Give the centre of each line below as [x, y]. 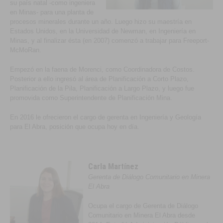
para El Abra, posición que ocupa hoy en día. [75, 127]
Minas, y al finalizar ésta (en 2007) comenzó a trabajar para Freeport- [110, 41]
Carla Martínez [113, 167]
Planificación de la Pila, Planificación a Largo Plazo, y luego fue [102, 88]
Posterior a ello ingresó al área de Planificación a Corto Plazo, [100, 79]
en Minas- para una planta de [52, 12]
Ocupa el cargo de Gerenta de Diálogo [143, 206]
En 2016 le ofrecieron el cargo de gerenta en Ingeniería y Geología [106, 117]
